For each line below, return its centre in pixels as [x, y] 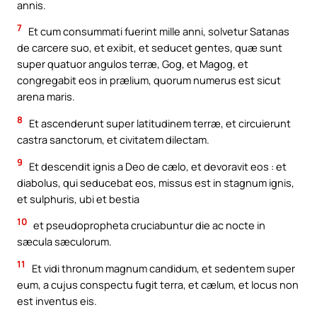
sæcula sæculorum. [64, 242]
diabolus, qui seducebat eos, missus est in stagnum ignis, [156, 182]
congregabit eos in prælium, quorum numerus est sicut [149, 80]
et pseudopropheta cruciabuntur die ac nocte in [148, 225]
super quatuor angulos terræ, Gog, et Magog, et [133, 64]
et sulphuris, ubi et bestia [78, 198]
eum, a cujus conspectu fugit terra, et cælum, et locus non [158, 284]
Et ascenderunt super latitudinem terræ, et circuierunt [159, 123]
